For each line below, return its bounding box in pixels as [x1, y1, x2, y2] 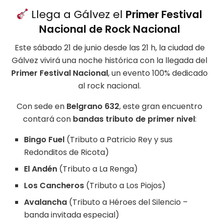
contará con [22, 113, 73, 125]
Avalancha [24, 197, 67, 208]
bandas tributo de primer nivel [72, 113, 195, 125]
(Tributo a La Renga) [57, 163, 138, 175]
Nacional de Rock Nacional [39, 21, 180, 37]
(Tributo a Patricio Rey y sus [65, 134, 173, 146]
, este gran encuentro [119, 101, 202, 112]
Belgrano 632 [66, 101, 119, 112]
